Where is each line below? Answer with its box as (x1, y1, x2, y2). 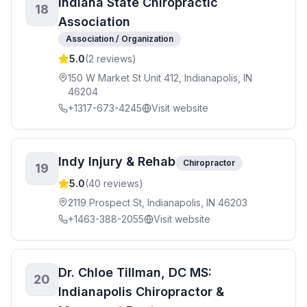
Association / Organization (66, 34, 173, 44)
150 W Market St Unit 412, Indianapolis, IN (68, 72, 252, 84)
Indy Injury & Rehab (58, 154, 175, 169)
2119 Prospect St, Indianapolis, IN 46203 (68, 197, 247, 208)
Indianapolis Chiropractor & (58, 284, 224, 299)
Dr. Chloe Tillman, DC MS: (58, 265, 212, 280)
